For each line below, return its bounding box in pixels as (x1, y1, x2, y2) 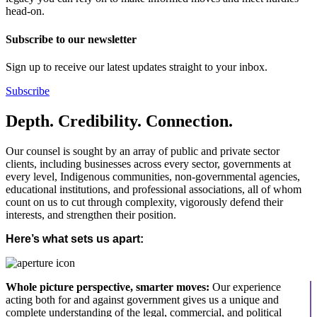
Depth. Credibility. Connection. (6, 111, 237, 130)
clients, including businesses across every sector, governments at (6, 157, 291, 170)
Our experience (212, 280, 281, 293)
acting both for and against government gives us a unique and (6, 293, 279, 306)
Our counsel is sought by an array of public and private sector (6, 144, 279, 157)
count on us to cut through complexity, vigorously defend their (6, 195, 283, 208)
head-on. (6, 5, 45, 18)
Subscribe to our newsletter (6, 33, 137, 45)
